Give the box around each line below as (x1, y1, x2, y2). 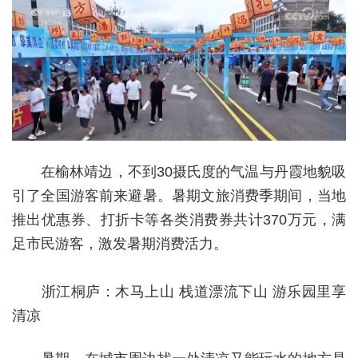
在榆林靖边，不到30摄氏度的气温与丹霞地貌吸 (41, 163, 346, 180)
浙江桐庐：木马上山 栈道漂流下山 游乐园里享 (12, 283, 346, 300)
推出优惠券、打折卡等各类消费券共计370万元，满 (12, 211, 346, 228)
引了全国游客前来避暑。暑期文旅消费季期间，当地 (12, 187, 346, 204)
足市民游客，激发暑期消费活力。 (12, 235, 228, 252)
